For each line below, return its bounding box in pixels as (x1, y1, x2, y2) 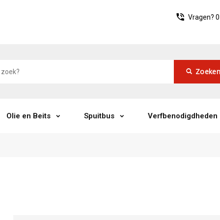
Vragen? (188, 13, 216, 21)
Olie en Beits (6, 111, 51, 120)
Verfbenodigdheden (148, 111, 218, 120)
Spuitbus (84, 111, 114, 120)
